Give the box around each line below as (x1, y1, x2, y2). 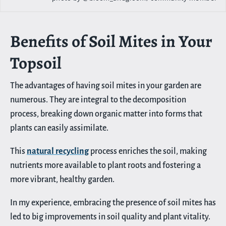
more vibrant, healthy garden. (10, 175, 115, 184)
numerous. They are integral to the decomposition (10, 95, 186, 104)
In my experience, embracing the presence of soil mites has (10, 198, 216, 207)
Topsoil (10, 51, 62, 74)
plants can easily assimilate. (10, 123, 108, 133)
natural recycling (27, 146, 89, 156)
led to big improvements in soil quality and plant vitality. (10, 212, 210, 221)
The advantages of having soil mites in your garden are (10, 81, 201, 90)
